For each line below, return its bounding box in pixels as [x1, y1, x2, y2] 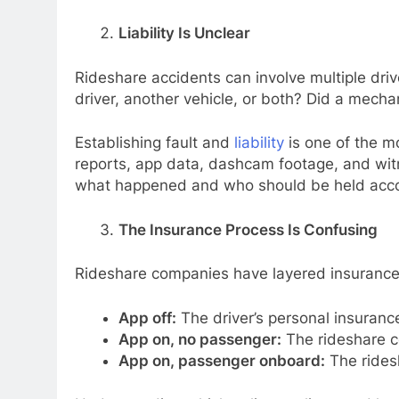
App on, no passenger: [118, 330, 281, 348]
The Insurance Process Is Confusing [118, 220, 378, 239]
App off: [118, 308, 176, 327]
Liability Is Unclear [118, 24, 250, 43]
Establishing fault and [75, 134, 234, 152]
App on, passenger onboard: [118, 351, 325, 370]
